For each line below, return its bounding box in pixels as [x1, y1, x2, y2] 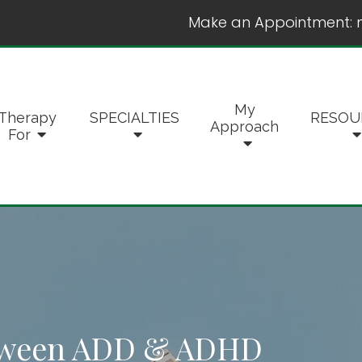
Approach [210, 117, 280, 135]
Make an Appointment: [188, 12, 352, 32]
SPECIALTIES [89, 109, 179, 126]
